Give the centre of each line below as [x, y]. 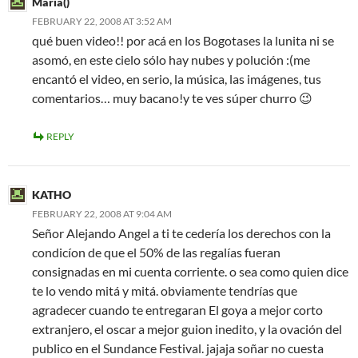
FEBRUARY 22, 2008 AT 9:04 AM [102, 214]
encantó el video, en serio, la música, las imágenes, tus [177, 79]
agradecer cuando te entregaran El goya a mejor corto [177, 310]
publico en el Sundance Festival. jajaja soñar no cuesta [178, 348]
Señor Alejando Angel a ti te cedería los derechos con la [181, 233]
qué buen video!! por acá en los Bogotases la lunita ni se [183, 40]
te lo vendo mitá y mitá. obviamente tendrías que [165, 290]
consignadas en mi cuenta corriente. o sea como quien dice [190, 271]
